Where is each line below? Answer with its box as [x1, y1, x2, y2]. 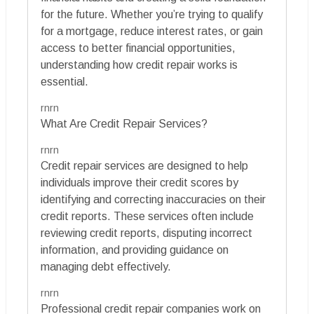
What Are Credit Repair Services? [41, 118, 207, 130]
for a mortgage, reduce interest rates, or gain [41, 25, 263, 38]
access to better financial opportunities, [41, 42, 235, 55]
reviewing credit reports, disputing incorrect [41, 227, 252, 240]
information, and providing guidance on [41, 244, 228, 257]
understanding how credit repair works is [41, 59, 238, 71]
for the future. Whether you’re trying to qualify [41, 8, 263, 21]
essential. [41, 76, 88, 88]
